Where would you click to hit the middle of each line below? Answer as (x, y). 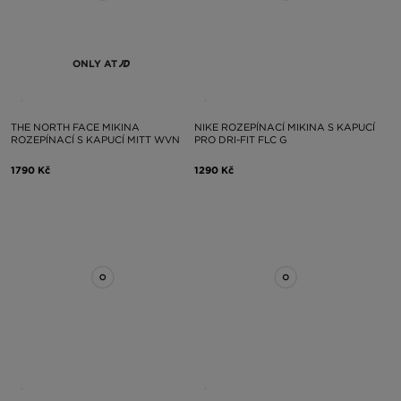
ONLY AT (94, 64)
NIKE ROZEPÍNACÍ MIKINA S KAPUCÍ (284, 127)
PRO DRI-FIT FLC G (240, 140)
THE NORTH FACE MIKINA (75, 127)
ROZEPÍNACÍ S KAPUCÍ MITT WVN (95, 140)
